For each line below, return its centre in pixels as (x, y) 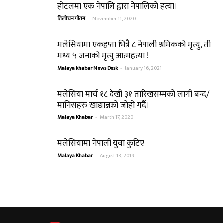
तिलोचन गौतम (71, 19)
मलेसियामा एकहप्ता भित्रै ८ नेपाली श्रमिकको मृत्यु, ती (134, 45)
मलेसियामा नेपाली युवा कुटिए (101, 143)
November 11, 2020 (114, 19)
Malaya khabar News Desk (88, 68)
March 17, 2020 (116, 117)
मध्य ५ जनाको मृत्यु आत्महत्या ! (103, 56)
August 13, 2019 (117, 156)
